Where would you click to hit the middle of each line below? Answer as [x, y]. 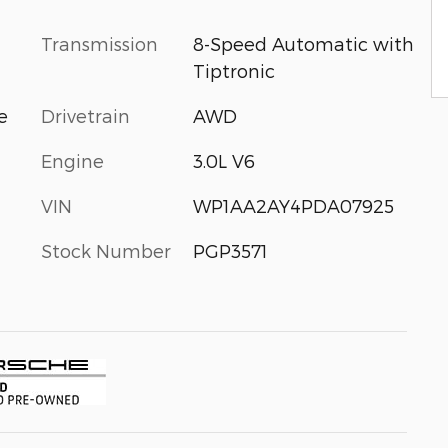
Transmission [99, 43]
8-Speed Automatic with [303, 43]
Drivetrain [85, 115]
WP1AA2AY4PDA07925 [293, 205]
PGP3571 [230, 250]
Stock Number [106, 250]
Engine [72, 160]
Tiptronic [233, 70]
